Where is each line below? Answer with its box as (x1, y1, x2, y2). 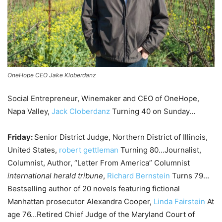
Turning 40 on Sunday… (110, 106, 195, 116)
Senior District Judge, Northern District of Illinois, (34, 132, 208, 142)
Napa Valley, (7, 106, 52, 116)
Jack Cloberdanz (52, 106, 110, 116)
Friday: (7, 132, 34, 142)
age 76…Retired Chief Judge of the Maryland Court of (7, 209, 195, 219)
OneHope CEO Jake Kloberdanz (7, 71, 96, 79)
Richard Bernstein (107, 170, 170, 180)
